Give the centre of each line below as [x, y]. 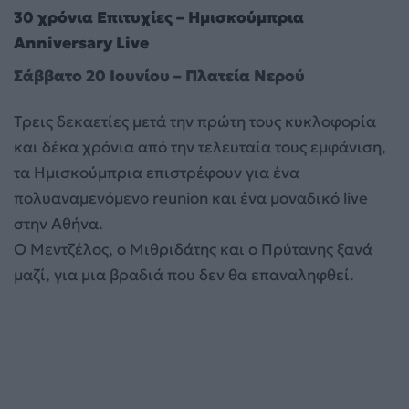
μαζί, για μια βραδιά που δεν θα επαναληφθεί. [184, 275]
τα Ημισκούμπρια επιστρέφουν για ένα [157, 173]
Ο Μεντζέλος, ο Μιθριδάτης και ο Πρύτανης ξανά [193, 250]
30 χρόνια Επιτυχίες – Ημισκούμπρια [159, 17]
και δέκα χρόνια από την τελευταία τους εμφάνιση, [200, 147]
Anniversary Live [81, 42]
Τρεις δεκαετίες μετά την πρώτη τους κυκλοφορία [195, 122]
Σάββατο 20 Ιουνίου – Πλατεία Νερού [159, 76]
